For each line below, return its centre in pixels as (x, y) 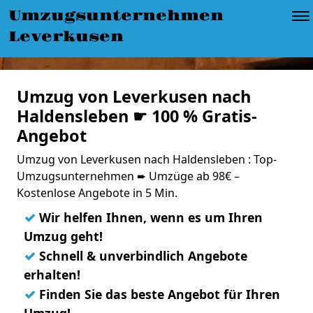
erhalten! (52, 275)
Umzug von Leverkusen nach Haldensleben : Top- (147, 159)
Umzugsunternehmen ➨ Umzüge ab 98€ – (128, 176)
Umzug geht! (63, 236)
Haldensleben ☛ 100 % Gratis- (137, 116)
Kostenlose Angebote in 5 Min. (97, 193)
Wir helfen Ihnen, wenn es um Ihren (149, 217)
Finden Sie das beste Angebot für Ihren (158, 294)
